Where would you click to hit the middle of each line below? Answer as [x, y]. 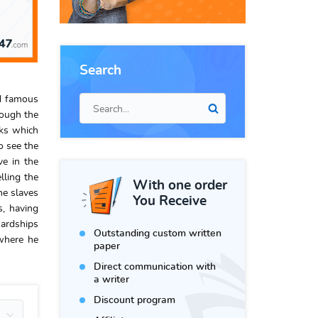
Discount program [135, 300]
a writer [111, 280]
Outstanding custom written [158, 234]
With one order [180, 186]
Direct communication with [155, 267]
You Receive [170, 201]
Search [100, 71]
